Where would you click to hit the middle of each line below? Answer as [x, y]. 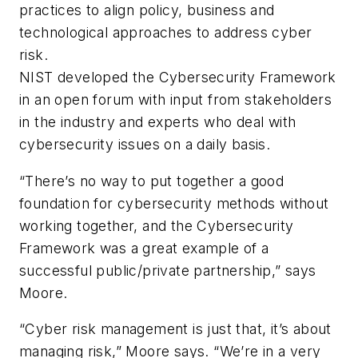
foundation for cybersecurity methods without [174, 203]
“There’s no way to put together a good [152, 181]
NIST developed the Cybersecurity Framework [178, 78]
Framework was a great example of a [144, 248]
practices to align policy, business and [147, 10]
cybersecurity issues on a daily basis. [145, 145]
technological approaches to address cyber [166, 33]
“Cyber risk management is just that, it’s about [175, 329]
